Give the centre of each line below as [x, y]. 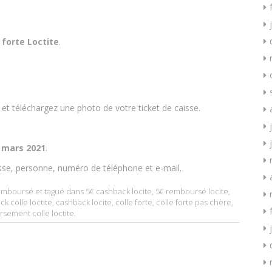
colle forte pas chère [194, 202]
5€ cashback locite [119, 191]
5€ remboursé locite [192, 191]
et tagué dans [59, 191]
